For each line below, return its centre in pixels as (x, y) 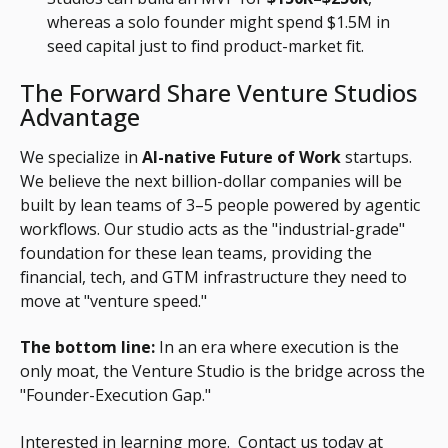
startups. (376, 156)
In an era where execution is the (277, 347)
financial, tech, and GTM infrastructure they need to (213, 276)
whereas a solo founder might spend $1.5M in (219, 22)
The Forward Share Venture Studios (218, 92)
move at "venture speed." (113, 300)
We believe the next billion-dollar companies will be (211, 180)
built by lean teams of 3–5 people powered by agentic (220, 204)
